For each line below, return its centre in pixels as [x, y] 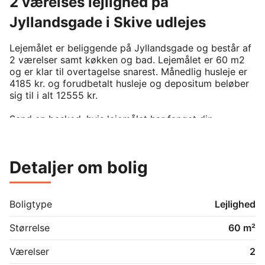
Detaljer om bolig [79, 167]
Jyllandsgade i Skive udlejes [108, 22]
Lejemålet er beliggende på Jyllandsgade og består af [130, 48]
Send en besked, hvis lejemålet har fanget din [111, 119]
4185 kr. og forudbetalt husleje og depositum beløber [129, 83]
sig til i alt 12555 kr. [55, 95]
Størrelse [30, 227]
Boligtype [31, 204]
